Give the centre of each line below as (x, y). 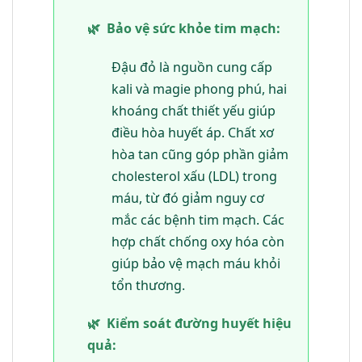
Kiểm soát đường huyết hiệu (199, 324)
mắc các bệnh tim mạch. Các (198, 219)
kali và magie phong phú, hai (199, 88)
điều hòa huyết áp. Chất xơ (192, 132)
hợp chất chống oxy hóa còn (198, 241)
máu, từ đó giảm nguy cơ (187, 198)
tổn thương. (148, 285)
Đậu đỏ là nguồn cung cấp (192, 67)
